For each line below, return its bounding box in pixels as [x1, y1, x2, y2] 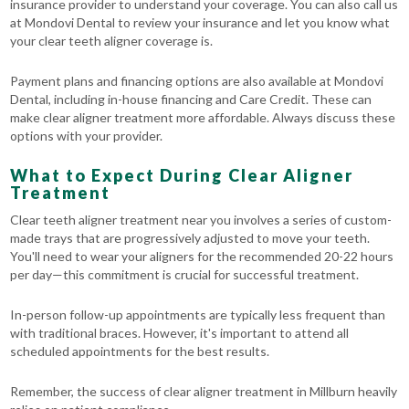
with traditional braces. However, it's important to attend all [10, 325, 350, 341]
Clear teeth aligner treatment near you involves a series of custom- [10, 212, 393, 228]
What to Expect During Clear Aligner [10, 165, 354, 186]
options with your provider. [10, 128, 163, 144]
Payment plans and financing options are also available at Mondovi [10, 73, 384, 89]
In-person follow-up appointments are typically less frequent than [10, 307, 386, 323]
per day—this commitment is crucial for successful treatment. [10, 267, 360, 283]
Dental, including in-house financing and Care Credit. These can [10, 91, 372, 108]
